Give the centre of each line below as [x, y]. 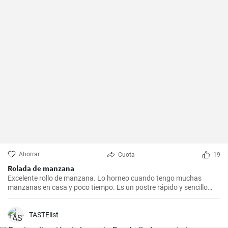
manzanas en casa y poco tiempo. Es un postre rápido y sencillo [108, 187]
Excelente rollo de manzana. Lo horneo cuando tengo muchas [105, 178]
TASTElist [44, 215]
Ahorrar [29, 154]
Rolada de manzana [41, 168]
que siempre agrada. [40, 196]
